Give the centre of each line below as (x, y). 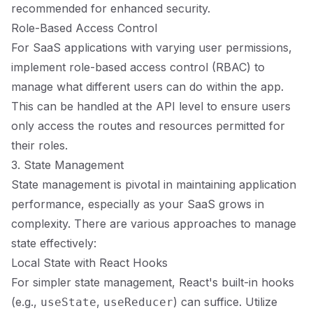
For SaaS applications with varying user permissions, (152, 48)
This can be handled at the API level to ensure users (151, 106)
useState (68, 302)
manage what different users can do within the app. (147, 87)
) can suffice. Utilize (225, 302)
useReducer (138, 302)
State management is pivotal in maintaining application (154, 184)
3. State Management (67, 165)
